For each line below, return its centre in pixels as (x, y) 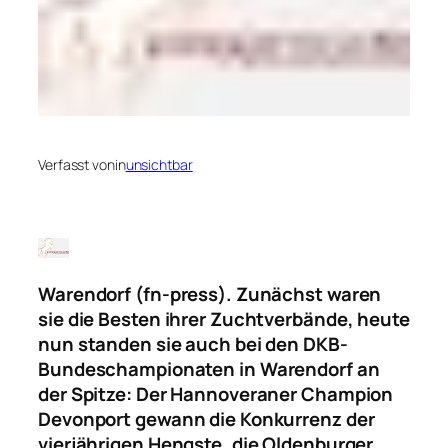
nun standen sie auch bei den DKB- (193, 344)
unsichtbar (159, 164)
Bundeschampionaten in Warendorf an (209, 369)
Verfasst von (76, 164)
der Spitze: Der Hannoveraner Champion (216, 394)
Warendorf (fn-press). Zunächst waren (210, 294)
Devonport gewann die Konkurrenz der (206, 419)
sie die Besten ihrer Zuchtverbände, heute (224, 319)
